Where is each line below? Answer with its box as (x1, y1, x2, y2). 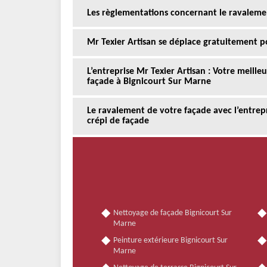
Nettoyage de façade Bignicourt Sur (113, 208, 232, 218)
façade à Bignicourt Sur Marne (87, 76, 211, 86)
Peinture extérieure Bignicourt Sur (113, 235, 228, 245)
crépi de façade (87, 116, 149, 126)
